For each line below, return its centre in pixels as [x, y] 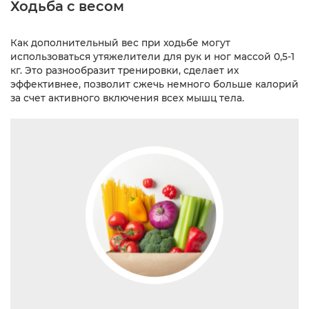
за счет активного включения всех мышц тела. [127, 98]
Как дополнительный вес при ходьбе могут [120, 42]
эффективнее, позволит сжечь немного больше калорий [154, 84]
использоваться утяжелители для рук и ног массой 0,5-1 [152, 56]
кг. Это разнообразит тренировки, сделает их [124, 70]
